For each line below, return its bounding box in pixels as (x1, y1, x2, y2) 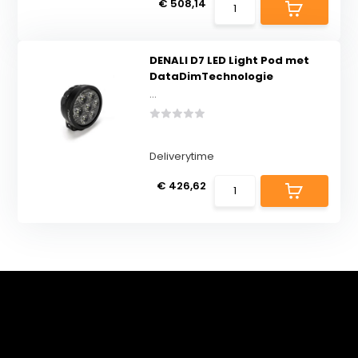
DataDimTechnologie (149, 69, 273, 84)
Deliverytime (149, 149, 214, 164)
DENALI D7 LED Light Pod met (149, 53, 309, 68)
